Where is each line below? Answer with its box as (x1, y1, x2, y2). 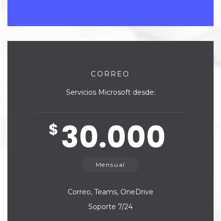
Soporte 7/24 (88, 202, 133, 212)
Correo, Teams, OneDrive (68, 187, 153, 197)
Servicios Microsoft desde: (66, 88, 155, 97)
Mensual (95, 161, 126, 169)
